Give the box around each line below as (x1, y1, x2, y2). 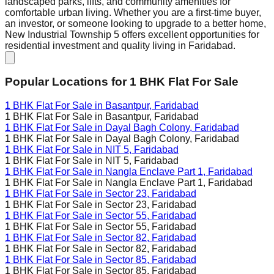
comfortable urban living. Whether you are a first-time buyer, (5, 7, 261, 18)
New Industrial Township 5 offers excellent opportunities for (5, 29, 259, 40)
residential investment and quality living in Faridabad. (5, 40, 235, 51)
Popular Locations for (5, 75, 127, 89)
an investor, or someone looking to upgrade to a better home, (5, 18, 266, 29)
